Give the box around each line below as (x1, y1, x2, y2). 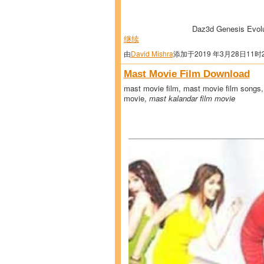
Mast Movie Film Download (123, 67, 250, 80)
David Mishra (130, 48, 173, 58)
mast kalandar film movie (148, 92, 235, 104)
